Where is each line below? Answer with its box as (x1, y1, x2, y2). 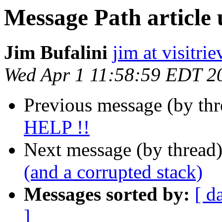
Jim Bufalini (4, 42, 108, 63)
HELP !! (24, 116, 90, 138)
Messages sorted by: (24, 183, 190, 205)
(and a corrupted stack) (24, 161, 203, 183)
